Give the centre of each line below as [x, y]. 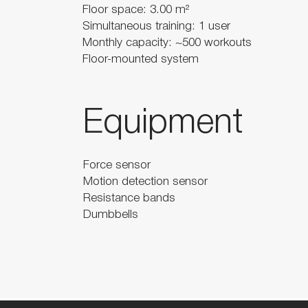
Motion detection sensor [145, 182]
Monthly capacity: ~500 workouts [167, 43]
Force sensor [117, 165]
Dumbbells [110, 215]
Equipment [163, 124]
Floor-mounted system [140, 59]
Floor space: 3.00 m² [135, 10]
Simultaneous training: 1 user [156, 26]
